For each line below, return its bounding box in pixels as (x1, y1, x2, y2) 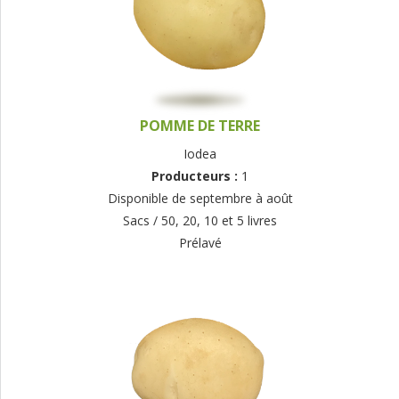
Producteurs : (151, 167, 241, 185)
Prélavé (178, 234, 222, 252)
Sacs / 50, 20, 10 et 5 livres (123, 212, 277, 230)
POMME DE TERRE (140, 116, 260, 136)
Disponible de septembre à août (107, 190, 293, 208)
